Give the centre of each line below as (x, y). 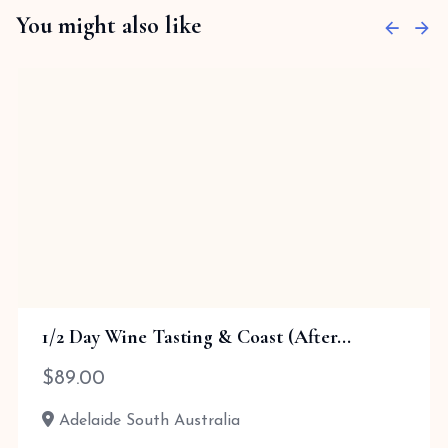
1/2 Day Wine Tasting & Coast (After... (196, 337)
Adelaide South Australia (147, 421)
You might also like (108, 25)
